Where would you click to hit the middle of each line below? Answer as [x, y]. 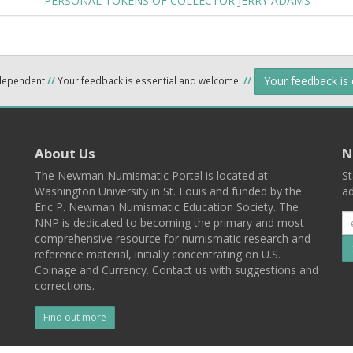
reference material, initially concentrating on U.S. [158, 254]
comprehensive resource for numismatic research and [173, 238]
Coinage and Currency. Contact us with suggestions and [176, 270]
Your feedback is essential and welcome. [149, 80]
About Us [65, 153]
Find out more [75, 317]
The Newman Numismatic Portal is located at [151, 175]
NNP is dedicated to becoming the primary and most [169, 223]
